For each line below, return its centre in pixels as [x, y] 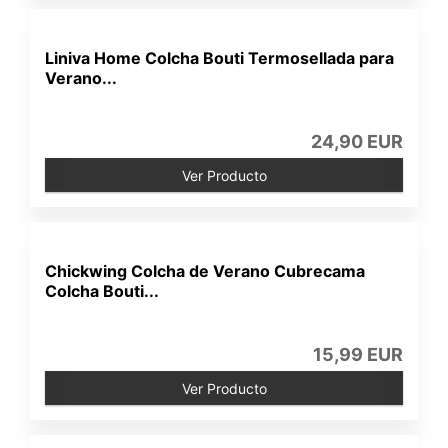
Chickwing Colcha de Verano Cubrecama [205, 270]
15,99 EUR [357, 354]
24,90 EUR [356, 141]
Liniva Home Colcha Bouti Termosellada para [220, 57]
